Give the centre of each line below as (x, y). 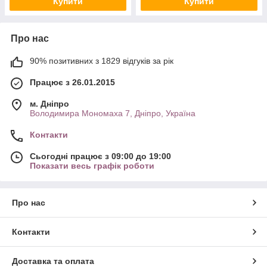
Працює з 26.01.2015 (72, 82)
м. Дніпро (49, 103)
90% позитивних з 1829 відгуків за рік (102, 60)
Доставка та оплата (53, 261)
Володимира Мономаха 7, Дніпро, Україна (113, 113)
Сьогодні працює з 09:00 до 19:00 (100, 156)
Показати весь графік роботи (92, 165)
